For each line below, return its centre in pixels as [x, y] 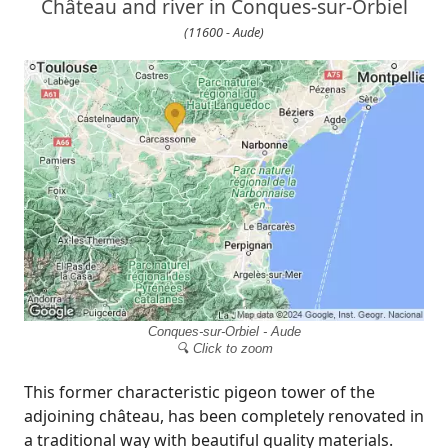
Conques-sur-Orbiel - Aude [224, 331]
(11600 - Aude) [224, 31]
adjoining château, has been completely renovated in [224, 415]
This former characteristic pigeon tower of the [199, 391]
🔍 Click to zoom [224, 348]
